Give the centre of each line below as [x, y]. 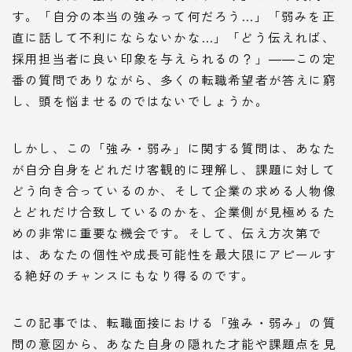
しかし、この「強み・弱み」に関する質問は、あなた [174, 147]
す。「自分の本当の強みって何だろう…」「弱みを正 [174, 15]
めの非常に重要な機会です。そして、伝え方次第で [167, 232]
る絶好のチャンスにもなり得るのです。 [134, 275]
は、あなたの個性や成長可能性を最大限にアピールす [174, 253]
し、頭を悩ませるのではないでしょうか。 [140, 100]
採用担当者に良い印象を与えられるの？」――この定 [174, 58]
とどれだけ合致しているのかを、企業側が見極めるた [174, 211]
